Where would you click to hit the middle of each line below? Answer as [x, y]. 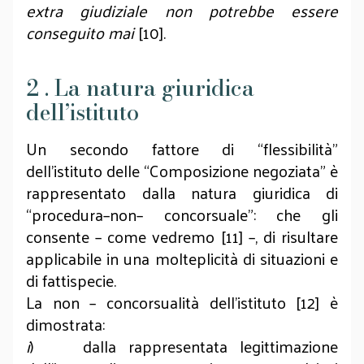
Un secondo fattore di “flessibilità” [182, 149]
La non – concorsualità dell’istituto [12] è [182, 302]
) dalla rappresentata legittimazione [184, 346]
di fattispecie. [71, 280]
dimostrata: [65, 324]
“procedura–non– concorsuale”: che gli [182, 214]
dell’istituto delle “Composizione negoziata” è [182, 171]
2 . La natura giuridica [140, 88]
